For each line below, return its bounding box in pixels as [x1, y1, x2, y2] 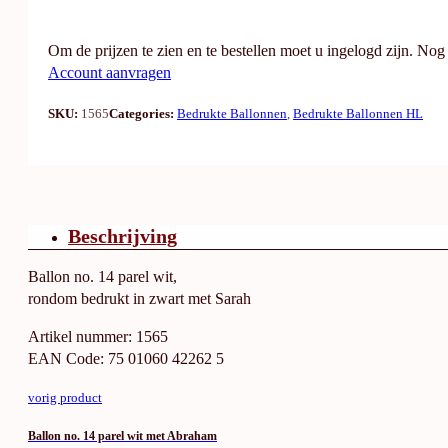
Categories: [109, 105, 177, 121]
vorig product [28, 390, 102, 406]
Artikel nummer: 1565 [28, 327, 168, 346]
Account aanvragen [48, 64, 171, 83]
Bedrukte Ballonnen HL [293, 105, 423, 121]
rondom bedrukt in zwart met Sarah [28, 289, 251, 308]
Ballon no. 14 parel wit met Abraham [28, 429, 217, 444]
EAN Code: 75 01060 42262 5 [28, 349, 224, 368]
